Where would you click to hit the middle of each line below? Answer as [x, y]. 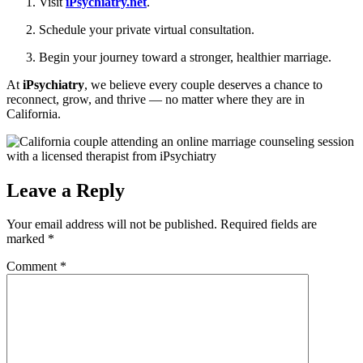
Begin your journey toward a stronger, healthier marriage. [185, 57]
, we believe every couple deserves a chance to [203, 84]
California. [34, 113]
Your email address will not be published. [112, 224]
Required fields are [269, 224]
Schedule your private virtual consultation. [147, 29]
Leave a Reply [66, 190]
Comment [33, 267]
